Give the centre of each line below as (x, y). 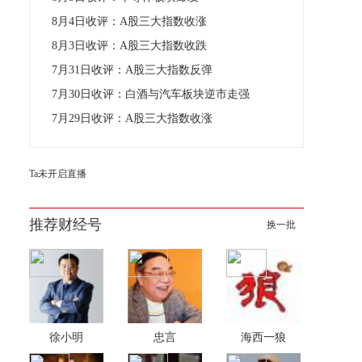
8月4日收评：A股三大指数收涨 (129, 21)
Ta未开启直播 (58, 174)
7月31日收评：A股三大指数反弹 (132, 70)
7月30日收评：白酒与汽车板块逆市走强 (151, 94)
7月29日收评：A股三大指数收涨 (132, 118)
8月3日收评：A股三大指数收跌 (129, 46)
